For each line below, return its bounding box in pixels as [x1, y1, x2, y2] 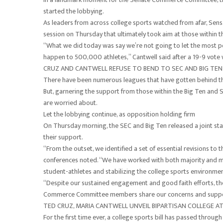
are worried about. [43, 97, 98, 109]
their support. [43, 131, 83, 143]
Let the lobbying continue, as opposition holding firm [43, 109, 195, 120]
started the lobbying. [43, 5, 104, 17]
